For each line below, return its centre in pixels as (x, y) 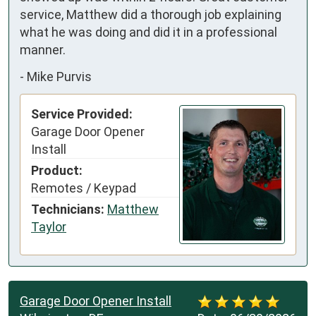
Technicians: (68, 209)
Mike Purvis (59, 76)
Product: (57, 171)
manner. (43, 50)
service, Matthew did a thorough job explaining (151, 15)
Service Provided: (82, 114)
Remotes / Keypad (84, 188)
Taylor (49, 227)
